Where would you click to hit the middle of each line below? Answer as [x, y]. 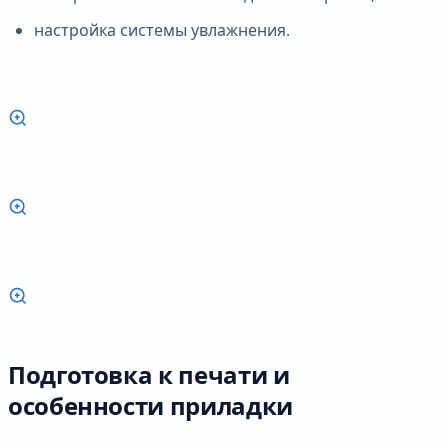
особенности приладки [150, 405]
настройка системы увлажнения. [162, 29]
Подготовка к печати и [149, 374]
